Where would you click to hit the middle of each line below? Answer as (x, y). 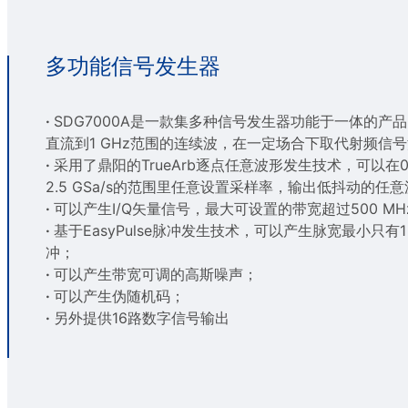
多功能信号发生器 (133, 66)
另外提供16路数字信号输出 (142, 317)
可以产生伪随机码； (119, 296)
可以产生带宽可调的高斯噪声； (156, 274)
